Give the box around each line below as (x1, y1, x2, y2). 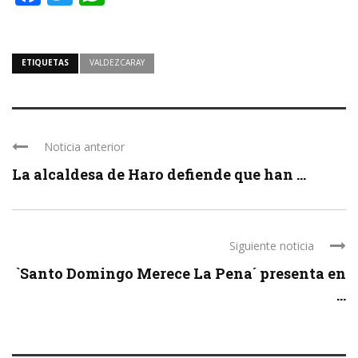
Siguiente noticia (229, 238, 314, 254)
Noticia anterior (44, 139, 125, 155)
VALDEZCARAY (89, 57, 145, 69)
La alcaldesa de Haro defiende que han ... (12, 165, 306, 185)
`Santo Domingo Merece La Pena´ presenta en (16, 264, 346, 284)
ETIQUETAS (22, 57, 69, 69)
